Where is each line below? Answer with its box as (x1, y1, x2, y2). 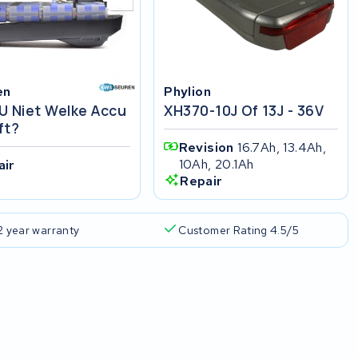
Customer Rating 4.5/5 (178, 223, 300, 238)
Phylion (164, 83, 211, 101)
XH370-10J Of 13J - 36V (164, 100, 324, 120)
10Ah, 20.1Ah (178, 155, 254, 173)
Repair (180, 172, 223, 189)
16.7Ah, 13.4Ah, (237, 138, 327, 156)
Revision (178, 138, 238, 156)
